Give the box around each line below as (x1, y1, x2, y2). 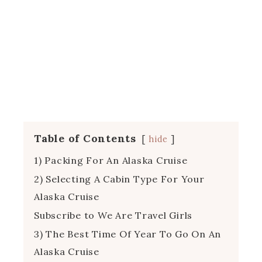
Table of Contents (34, 131, 136, 145)
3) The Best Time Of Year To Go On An (34, 227, 221, 240)
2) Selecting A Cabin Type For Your (34, 173, 205, 185)
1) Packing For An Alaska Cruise (34, 154, 188, 166)
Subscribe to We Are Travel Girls (34, 209, 192, 221)
